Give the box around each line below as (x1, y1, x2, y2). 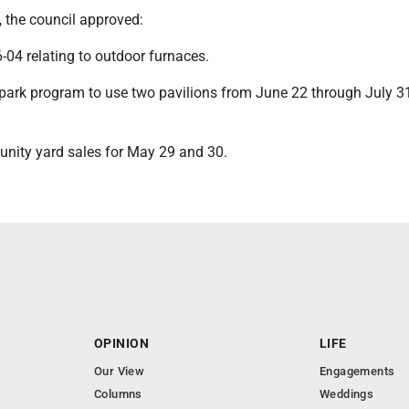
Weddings (320, 387, 374, 401)
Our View (94, 364, 145, 378)
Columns (94, 387, 142, 401)
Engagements (320, 364, 395, 378)
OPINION (94, 336, 149, 351)
